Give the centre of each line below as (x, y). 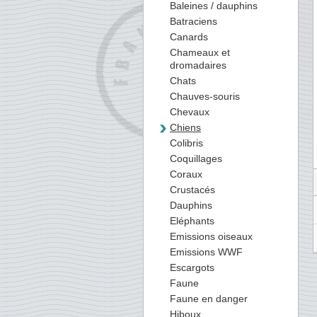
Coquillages (196, 158)
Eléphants (192, 221)
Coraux (186, 174)
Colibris (186, 143)
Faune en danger (209, 299)
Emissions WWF (206, 252)
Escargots (192, 267)
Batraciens (194, 21)
